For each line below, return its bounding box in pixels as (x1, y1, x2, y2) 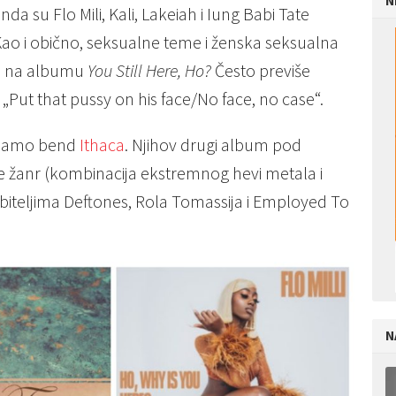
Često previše (211, 59, 310, 82)
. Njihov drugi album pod (125, 133, 301, 156)
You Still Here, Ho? (88, 59, 211, 82)
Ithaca (80, 133, 125, 156)
